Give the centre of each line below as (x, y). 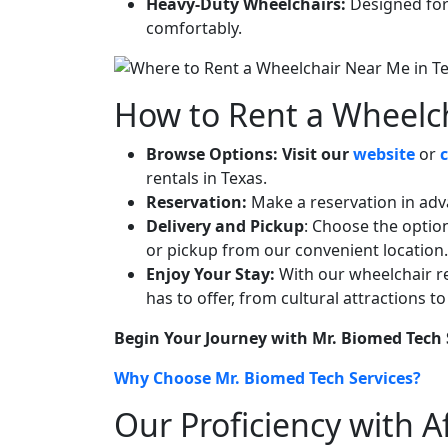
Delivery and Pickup (225, 226)
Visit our (315, 154)
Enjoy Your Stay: (210, 274)
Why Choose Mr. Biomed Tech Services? (267, 378)
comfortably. (194, 28)
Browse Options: (212, 154)
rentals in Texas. (206, 178)
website (384, 154)
